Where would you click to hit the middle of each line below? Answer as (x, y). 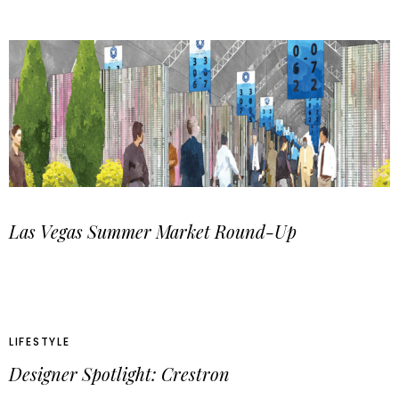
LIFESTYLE (40, 341)
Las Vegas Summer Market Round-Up (153, 231)
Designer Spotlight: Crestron (119, 373)
